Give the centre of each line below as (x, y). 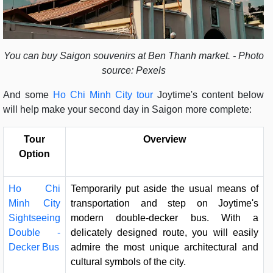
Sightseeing (34, 218)
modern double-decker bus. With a (165, 218)
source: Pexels (133, 71)
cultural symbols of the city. (128, 262)
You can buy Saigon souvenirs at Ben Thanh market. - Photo (133, 56)
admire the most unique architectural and (165, 247)
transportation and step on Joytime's (165, 204)
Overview (165, 140)
